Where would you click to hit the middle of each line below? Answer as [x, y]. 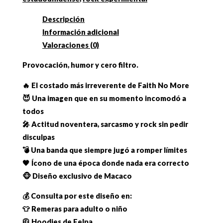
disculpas [39, 137]
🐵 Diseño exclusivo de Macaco [77, 176]
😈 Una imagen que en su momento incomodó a [105, 98]
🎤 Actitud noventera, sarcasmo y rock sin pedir [106, 124]
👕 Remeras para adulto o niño [75, 209]
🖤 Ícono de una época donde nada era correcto [106, 163]
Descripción [64, 19]
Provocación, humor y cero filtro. [81, 65]
